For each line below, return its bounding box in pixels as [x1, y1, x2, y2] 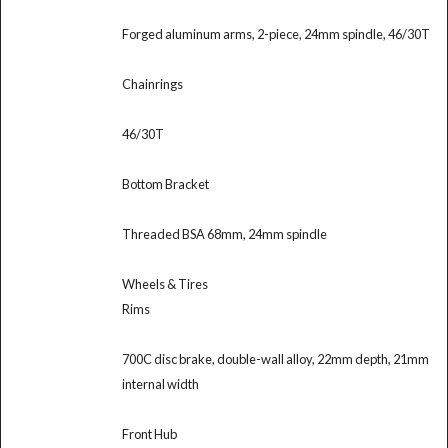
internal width [121, 375, 199, 392]
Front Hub [121, 425, 177, 442]
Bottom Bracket [121, 175, 209, 192]
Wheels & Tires [121, 275, 208, 292]
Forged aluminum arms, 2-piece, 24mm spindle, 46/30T [121, 25, 430, 42]
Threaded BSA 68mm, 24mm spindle [121, 225, 327, 242]
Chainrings [121, 75, 183, 92]
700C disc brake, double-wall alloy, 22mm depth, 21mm [121, 350, 429, 367]
